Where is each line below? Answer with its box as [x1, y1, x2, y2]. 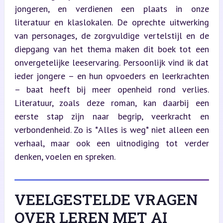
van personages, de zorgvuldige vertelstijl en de [14, 29, 209, 41]
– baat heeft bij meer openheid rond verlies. [14, 83, 209, 95]
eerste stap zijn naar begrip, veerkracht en [14, 110, 209, 122]
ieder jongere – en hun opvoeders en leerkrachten [14, 70, 209, 82]
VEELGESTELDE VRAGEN [14, 189, 198, 209]
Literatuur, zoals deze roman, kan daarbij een [14, 97, 209, 109]
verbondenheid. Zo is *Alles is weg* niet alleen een [14, 123, 209, 135]
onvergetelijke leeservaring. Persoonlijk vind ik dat [14, 56, 209, 68]
